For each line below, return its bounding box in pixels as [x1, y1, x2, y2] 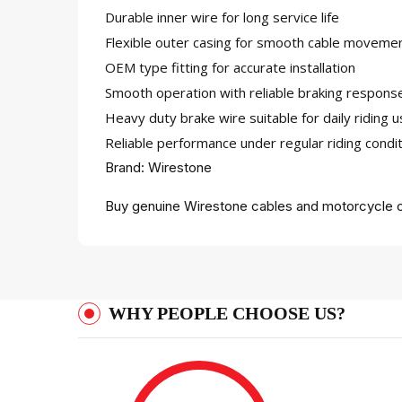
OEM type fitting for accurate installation [105, 58, 355, 76]
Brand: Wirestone [105, 159, 212, 176]
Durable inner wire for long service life [105, 8, 339, 26]
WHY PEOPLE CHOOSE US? [109, 303, 345, 323]
